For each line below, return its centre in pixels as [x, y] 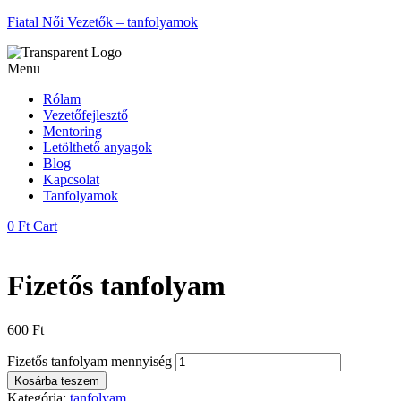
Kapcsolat [71, 179]
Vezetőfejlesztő [85, 115]
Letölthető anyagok [98, 147]
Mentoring [73, 131]
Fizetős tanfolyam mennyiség [90, 361]
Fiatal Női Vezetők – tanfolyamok [102, 22]
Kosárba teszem [57, 380]
